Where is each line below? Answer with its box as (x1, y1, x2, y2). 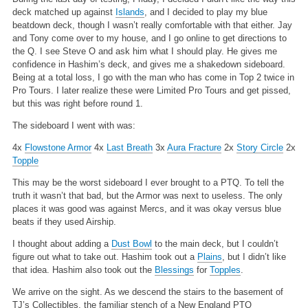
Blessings (154, 264, 194, 275)
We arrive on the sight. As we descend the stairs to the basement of (12, 286, 283, 297)
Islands (115, 6, 144, 17)
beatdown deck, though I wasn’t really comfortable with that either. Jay (12, 19, 292, 30)
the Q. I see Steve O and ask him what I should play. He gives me (12, 45, 277, 56)
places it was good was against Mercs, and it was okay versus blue (12, 203, 281, 214)
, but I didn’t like (221, 251, 286, 262)
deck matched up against (12, 6, 115, 17)
